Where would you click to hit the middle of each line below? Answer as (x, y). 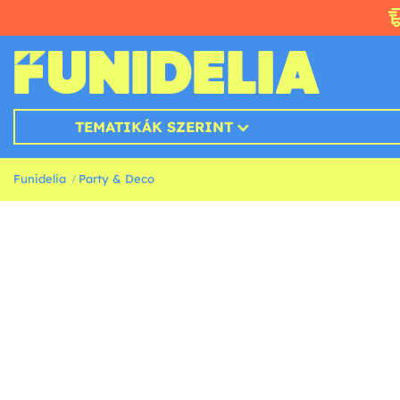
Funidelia (40, 179)
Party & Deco (117, 179)
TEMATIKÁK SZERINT (154, 127)
